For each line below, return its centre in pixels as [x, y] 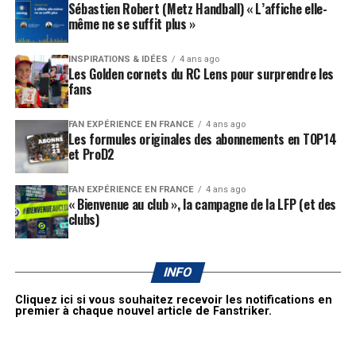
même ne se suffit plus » [132, 24]
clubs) [83, 220]
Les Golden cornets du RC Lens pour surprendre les [201, 74]
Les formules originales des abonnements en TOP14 [202, 139]
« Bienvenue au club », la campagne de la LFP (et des [202, 205]
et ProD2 [91, 155]
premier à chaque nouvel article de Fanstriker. [143, 311]
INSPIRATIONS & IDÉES [118, 60]
